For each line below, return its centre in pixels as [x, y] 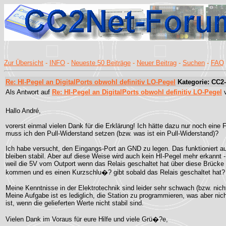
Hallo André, [23, 111]
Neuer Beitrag [157, 63]
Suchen [194, 63]
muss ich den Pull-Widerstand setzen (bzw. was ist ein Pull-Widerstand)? [112, 133]
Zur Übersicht [24, 63]
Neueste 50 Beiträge [101, 63]
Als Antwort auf [29, 92]
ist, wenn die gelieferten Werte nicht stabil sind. [75, 203]
